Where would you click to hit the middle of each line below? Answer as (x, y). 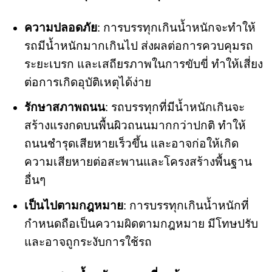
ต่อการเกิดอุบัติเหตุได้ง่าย (87, 82)
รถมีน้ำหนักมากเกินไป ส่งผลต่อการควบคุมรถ (138, 46)
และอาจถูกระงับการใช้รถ (88, 242)
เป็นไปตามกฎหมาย (73, 205)
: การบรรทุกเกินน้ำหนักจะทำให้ (176, 27)
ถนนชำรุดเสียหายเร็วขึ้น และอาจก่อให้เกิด (131, 144)
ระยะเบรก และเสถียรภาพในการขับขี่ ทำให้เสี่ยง (143, 64)
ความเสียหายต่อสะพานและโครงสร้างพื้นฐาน (138, 162)
